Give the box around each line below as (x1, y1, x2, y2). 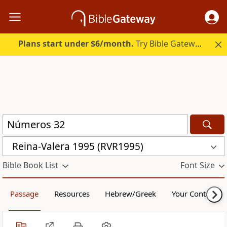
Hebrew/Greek (105, 188, 157, 199)
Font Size (180, 160, 215, 171)
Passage (10, 188, 39, 199)
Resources (54, 188, 90, 199)
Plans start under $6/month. (18, 38, 134, 50)
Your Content (171, 188, 217, 199)
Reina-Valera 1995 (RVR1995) (12, 139, 143, 153)
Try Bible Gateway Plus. (134, 38, 196, 50)
